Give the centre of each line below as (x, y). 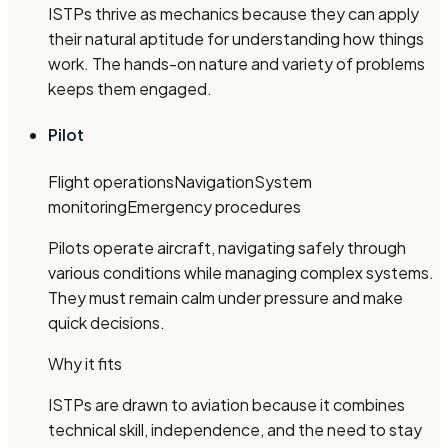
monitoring (87, 206)
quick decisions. (106, 322)
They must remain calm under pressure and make (225, 297)
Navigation (214, 181)
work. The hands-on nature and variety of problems (236, 64)
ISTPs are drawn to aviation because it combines (226, 404)
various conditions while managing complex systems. (241, 272)
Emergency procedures (214, 206)
